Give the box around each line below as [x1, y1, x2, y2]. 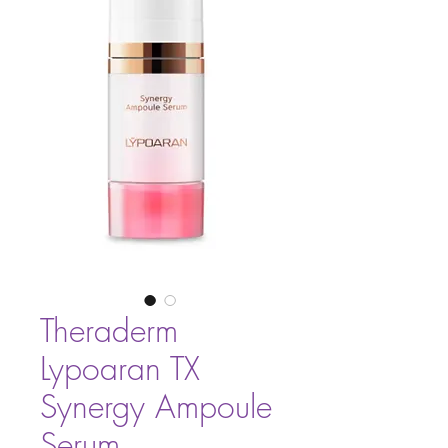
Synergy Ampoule [40, 385, 272, 428]
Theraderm [40, 309, 178, 352]
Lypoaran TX [40, 347, 200, 390]
